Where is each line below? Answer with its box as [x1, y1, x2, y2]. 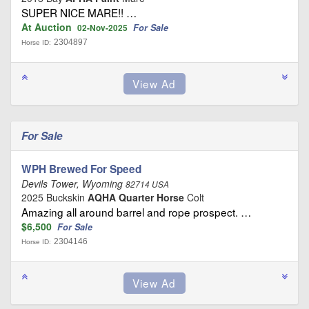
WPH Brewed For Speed [21, 161, 141, 177]
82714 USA [126, 178, 169, 190]
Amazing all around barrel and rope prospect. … [21, 203, 251, 219]
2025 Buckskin [21, 190, 88, 204]
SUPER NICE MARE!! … [21, 4, 137, 20]
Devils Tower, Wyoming [21, 176, 126, 190]
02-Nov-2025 [77, 21, 128, 34]
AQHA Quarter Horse [88, 190, 184, 204]
